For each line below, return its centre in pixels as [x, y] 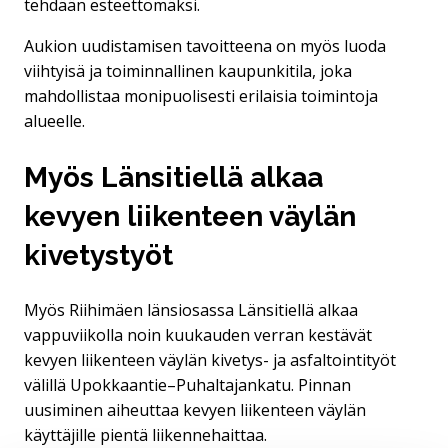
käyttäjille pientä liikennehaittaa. [145, 434]
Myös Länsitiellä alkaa [173, 177]
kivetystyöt [98, 255]
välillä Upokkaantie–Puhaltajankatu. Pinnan [187, 384]
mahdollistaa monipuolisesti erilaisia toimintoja [201, 96]
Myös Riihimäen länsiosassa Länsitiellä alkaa [191, 309]
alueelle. [54, 121]
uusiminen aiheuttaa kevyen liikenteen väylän [195, 409]
